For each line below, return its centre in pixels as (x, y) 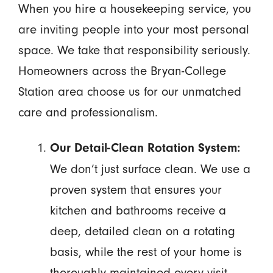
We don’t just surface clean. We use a (150, 169)
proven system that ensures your (136, 190)
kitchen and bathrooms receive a (138, 211)
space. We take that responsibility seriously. (134, 50)
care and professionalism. (88, 112)
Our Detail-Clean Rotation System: (145, 148)
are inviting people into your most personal (133, 29)
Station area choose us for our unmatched (129, 91)
